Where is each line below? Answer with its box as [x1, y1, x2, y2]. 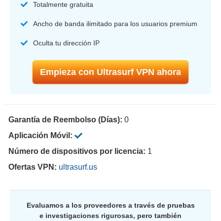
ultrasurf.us [59, 162, 97, 171]
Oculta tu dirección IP [33, 38, 100, 47]
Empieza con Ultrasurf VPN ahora [40, 67, 181, 77]
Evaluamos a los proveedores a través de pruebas [26, 201, 195, 209]
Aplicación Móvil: [8, 131, 74, 140]
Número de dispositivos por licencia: [8, 147, 147, 155]
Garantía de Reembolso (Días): [8, 115, 124, 124]
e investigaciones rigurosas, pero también [39, 211, 182, 220]
